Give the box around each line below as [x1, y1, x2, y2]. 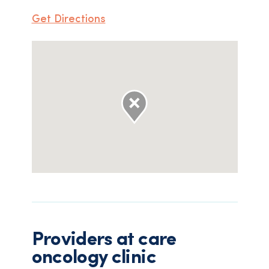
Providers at [31, 231, 139, 250]
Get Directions [31, 14, 106, 25]
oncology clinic [31, 249, 156, 268]
